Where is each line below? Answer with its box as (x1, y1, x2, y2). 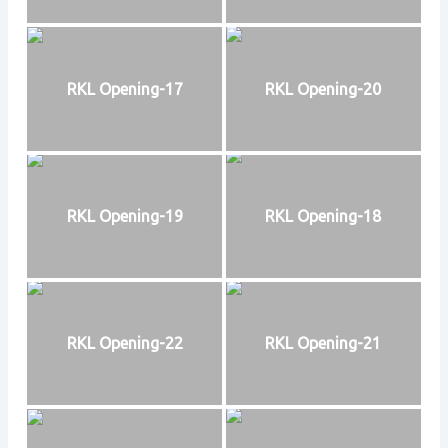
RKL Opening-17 (66, 79, 183, 98)
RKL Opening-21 (265, 334, 382, 353)
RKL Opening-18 (265, 207, 382, 226)
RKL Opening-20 (265, 79, 382, 98)
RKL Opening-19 (66, 207, 183, 226)
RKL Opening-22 (66, 334, 183, 353)
